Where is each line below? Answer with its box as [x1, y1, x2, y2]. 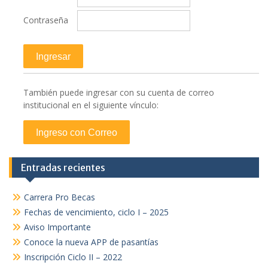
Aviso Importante [24, 221, 91, 233]
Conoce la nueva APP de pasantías [24, 236, 159, 248]
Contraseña [23, 14, 68, 26]
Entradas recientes [21, 162, 105, 173]
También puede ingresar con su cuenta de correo [23, 87, 214, 98]
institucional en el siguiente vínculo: [23, 99, 159, 111]
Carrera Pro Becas [24, 191, 95, 203]
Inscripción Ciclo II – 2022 [24, 251, 122, 263]
